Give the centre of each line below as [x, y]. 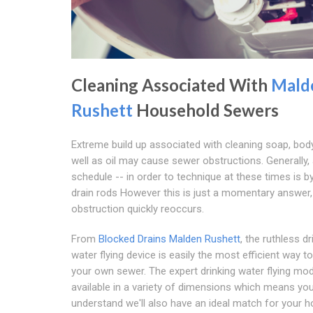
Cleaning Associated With [171, 85]
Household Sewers [206, 110]
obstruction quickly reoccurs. [138, 209]
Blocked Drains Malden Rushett [169, 239]
